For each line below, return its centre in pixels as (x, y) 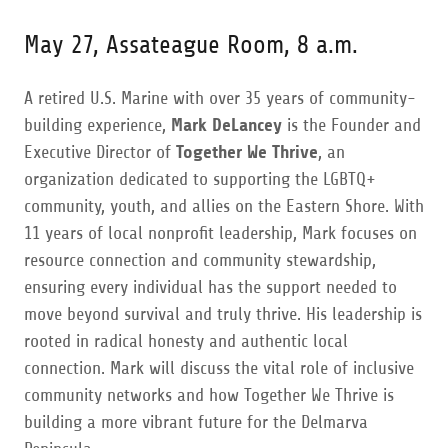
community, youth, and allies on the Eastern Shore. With (224, 206)
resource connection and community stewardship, (200, 260)
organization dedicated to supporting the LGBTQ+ (200, 179)
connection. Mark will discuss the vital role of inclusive (219, 368)
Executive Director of (100, 152)
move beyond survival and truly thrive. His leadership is (223, 314)
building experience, (97, 125)
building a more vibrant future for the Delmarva (196, 422)
